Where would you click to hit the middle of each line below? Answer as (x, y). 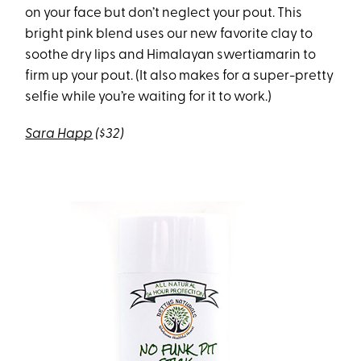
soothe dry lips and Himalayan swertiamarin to (171, 56)
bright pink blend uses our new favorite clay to (169, 35)
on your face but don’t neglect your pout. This (164, 14)
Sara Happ (59, 135)
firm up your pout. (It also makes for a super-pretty (180, 77)
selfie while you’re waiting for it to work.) (149, 98)
